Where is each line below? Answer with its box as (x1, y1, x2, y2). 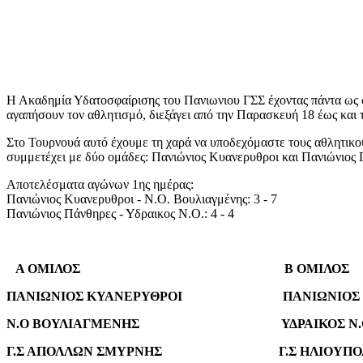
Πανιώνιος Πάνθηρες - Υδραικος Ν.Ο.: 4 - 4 (6, 206, 234, 220)
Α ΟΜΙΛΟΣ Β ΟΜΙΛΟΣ (6, 261, 349, 275)
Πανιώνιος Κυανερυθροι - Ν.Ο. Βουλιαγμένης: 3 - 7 (6, 191, 277, 206)
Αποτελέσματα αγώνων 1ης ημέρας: (6, 177, 194, 191)
